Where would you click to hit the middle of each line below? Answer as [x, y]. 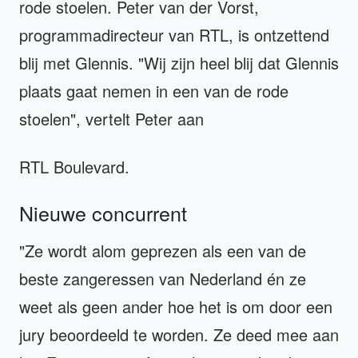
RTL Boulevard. [77, 166]
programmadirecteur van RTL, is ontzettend [174, 34]
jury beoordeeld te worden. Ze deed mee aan [179, 334]
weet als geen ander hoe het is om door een [176, 306]
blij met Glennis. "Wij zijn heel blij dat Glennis [179, 62]
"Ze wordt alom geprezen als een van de [163, 250]
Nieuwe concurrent [103, 212]
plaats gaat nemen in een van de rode [154, 90]
